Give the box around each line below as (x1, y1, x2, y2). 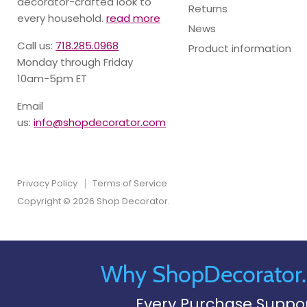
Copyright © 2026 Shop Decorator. (17, 195, 170, 208)
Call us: (17, 38, 56, 53)
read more (106, 11, 160, 25)
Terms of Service (93, 177, 167, 190)
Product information (188, 41, 291, 56)
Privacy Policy (17, 177, 77, 190)
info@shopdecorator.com (34, 115, 166, 130)
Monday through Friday (17, 55, 133, 69)
